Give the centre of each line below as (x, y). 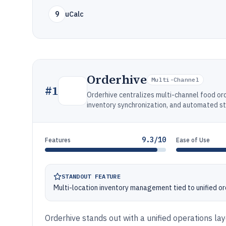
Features (58, 140)
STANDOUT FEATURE (91, 176)
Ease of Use (193, 140)
